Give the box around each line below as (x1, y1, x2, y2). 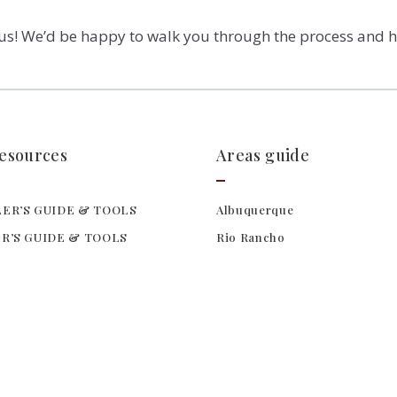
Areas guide (216, 144, 309, 166)
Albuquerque (216, 201, 294, 217)
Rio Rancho (216, 229, 285, 245)
